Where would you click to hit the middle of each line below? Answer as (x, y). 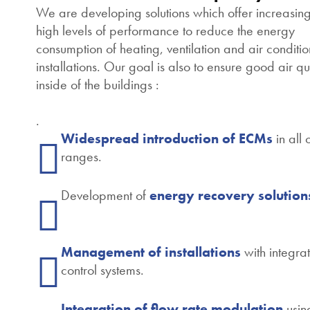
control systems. (102, 270)
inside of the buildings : (98, 84)
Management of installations (151, 252)
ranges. (81, 156)
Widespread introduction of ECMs (167, 138)
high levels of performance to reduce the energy (165, 30)
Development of (105, 195)
